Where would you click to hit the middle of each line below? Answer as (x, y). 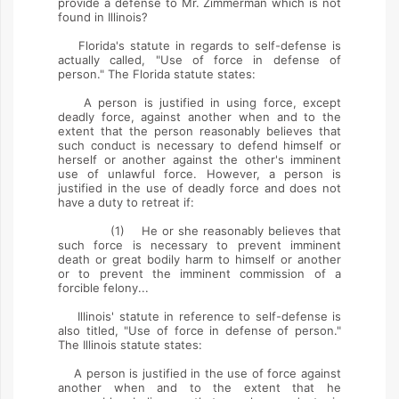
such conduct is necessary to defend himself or (199, 145)
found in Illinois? (103, 17)
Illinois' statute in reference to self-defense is (199, 316)
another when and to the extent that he (199, 387)
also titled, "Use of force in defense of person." (199, 330)
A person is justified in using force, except (199, 102)
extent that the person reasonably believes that (199, 131)
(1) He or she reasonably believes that (199, 231)
